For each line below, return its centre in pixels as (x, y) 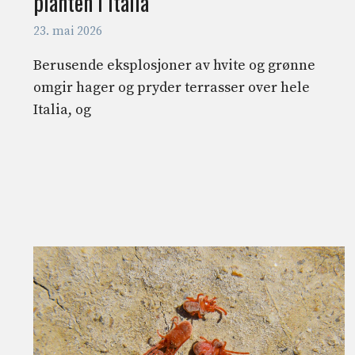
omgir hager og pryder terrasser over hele (172, 88)
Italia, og (62, 110)
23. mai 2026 (68, 32)
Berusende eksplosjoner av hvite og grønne (174, 66)
